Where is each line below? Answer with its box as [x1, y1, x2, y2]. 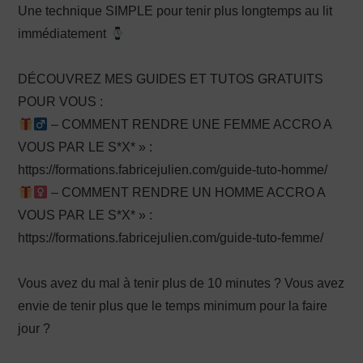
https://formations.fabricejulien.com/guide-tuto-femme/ [18, 231, 324, 246]
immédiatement [18, 27, 110, 41]
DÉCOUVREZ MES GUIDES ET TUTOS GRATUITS [18, 72, 324, 87]
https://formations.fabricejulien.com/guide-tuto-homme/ [18, 163, 328, 177]
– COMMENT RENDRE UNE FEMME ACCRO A [47, 117, 331, 132]
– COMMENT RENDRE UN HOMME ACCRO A [47, 186, 325, 200]
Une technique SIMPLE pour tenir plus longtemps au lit [18, 4, 333, 19]
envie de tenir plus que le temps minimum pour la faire [18, 299, 328, 314]
